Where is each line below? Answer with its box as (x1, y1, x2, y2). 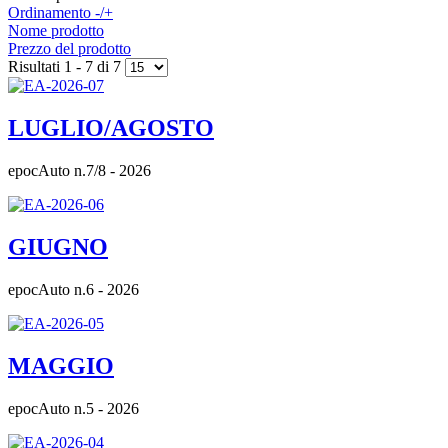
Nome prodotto (8, 22, 104, 40)
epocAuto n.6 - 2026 (8, 280, 139, 298)
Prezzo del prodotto (8, 40, 131, 58)
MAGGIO (8, 352, 114, 379)
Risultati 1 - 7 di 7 (8, 58, 125, 76)
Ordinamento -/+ (8, 4, 113, 22)
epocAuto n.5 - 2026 (8, 399, 139, 417)
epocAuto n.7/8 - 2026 (8, 162, 151, 180)
